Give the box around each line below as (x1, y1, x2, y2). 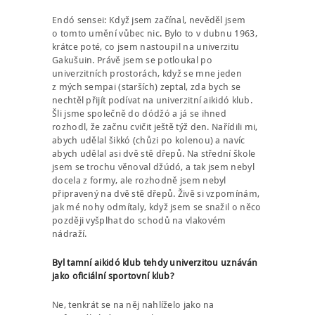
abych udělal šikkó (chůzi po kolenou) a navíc (52, 135, 245, 146)
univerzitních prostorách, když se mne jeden (52, 68, 242, 79)
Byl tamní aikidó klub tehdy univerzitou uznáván (52, 257, 258, 269)
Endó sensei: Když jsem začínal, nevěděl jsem (52, 15, 246, 26)
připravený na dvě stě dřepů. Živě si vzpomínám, (52, 188, 260, 200)
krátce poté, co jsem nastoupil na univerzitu (52, 41, 240, 53)
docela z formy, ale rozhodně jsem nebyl (52, 175, 226, 186)
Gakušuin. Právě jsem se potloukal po (52, 55, 212, 66)
